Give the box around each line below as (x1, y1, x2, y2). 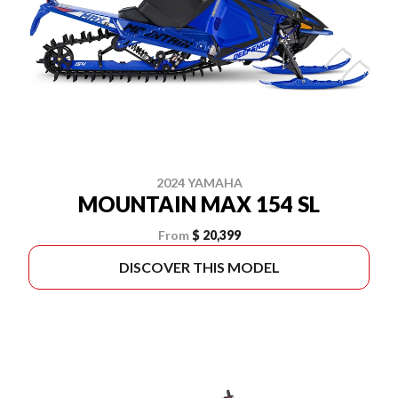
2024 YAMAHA (155, 175, 243, 190)
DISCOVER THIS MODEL (118, 259, 280, 275)
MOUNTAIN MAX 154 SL (78, 191, 320, 217)
